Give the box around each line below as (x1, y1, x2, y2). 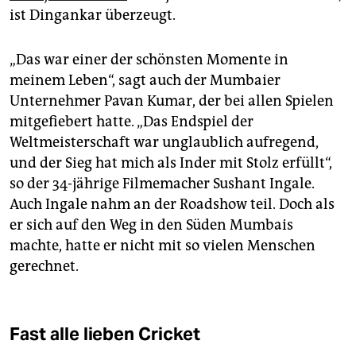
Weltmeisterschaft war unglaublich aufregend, (10, 133, 319, 151)
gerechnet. (10, 257, 79, 275)
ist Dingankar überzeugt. (10, 6, 176, 24)
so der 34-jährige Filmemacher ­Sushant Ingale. (10, 174, 315, 192)
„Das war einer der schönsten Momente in (10, 50, 288, 68)
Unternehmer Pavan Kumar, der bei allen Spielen (10, 91, 334, 110)
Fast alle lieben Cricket (10, 322, 200, 345)
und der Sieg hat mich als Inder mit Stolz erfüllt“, (10, 153, 332, 172)
